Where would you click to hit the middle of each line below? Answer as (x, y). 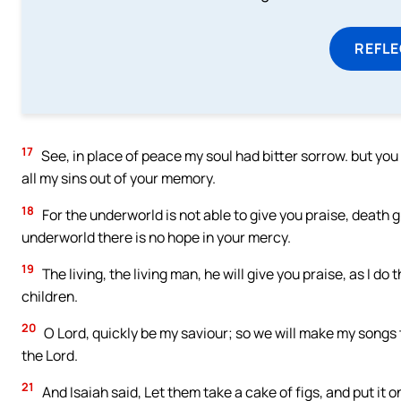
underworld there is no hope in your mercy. (156, 237)
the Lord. (50, 355)
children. (50, 296)
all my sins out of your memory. (119, 178)
